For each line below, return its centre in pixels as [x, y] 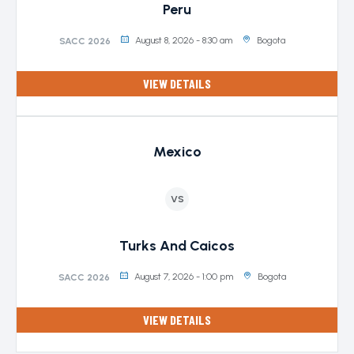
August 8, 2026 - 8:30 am [184, 40]
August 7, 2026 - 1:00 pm [184, 277]
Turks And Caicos [177, 246]
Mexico [177, 152]
